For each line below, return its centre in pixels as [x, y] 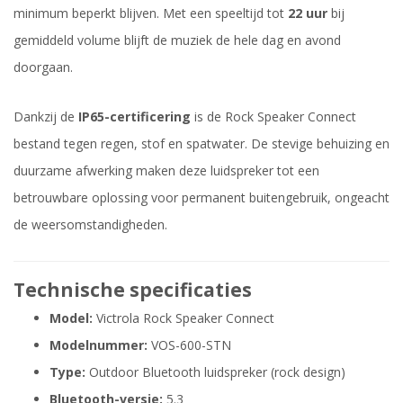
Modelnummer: [99, 345]
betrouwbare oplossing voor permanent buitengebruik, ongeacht [201, 197]
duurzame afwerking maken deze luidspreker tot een [166, 170]
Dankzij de [46, 116]
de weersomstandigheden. [90, 224]
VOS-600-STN [189, 345]
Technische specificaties [133, 290]
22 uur [308, 13]
